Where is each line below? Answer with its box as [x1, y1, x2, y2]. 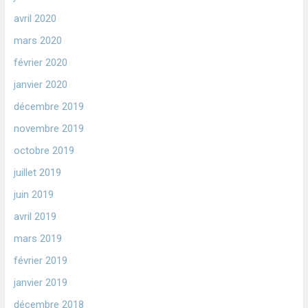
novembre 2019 [13, 122, 84, 135]
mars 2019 [13, 232, 62, 245]
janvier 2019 [13, 276, 67, 289]
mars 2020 [13, 34, 62, 47]
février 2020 [13, 56, 67, 69]
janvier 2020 [13, 78, 67, 91]
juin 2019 [13, 188, 54, 201]
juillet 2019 [13, 166, 61, 179]
